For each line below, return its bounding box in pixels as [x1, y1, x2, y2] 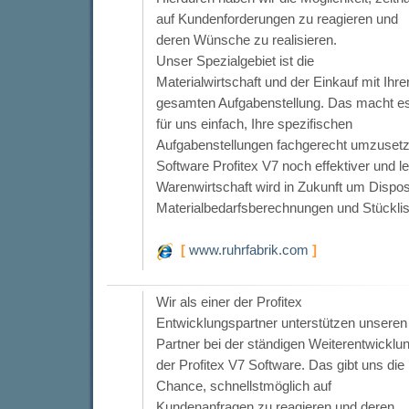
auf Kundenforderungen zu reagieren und [155, 10, 398, 26]
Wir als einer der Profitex [155, 293, 302, 309]
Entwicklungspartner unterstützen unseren [155, 314, 407, 330]
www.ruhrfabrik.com [188, 241, 309, 257]
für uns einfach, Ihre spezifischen [155, 115, 352, 131]
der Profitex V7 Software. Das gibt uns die [155, 356, 404, 372]
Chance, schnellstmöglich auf [155, 377, 331, 393]
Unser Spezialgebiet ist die [155, 52, 314, 68]
